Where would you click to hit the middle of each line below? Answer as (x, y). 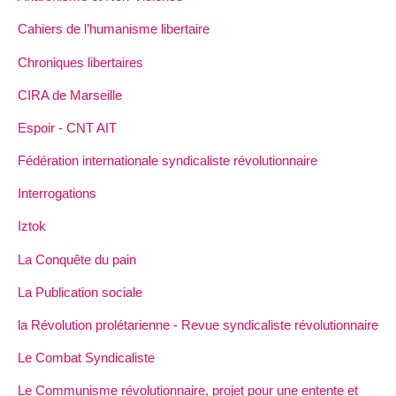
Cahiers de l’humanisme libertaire (114, 29)
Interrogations (57, 194)
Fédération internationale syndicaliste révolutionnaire (168, 161)
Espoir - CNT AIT (67, 127)
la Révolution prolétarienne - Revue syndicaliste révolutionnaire (198, 325)
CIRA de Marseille (70, 95)
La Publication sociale (80, 292)
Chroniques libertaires (80, 62)
